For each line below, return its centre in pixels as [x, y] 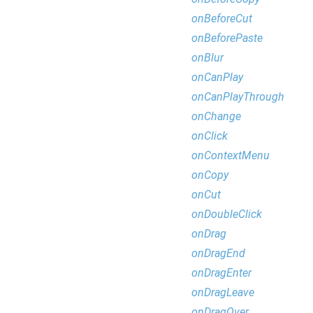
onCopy [210, 175]
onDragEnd [218, 253]
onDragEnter [221, 273]
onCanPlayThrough [238, 97]
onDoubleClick [227, 214]
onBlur [208, 58]
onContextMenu [231, 155]
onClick [210, 136]
